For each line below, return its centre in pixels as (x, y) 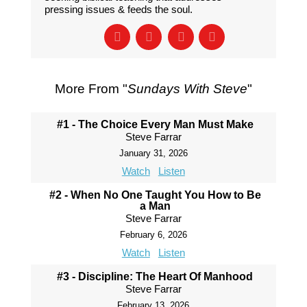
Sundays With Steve (187, 89)
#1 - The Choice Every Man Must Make (155, 124)
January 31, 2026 (153, 153)
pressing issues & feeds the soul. (118, 9)
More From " (91, 89)
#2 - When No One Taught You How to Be (155, 195)
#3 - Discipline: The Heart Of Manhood (155, 277)
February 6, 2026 (153, 235)
